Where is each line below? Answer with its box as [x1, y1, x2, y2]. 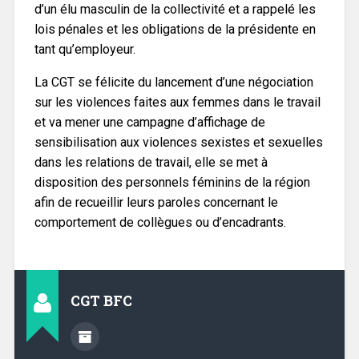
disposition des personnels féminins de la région [34, 175, 310, 191]
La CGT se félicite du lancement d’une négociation [34, 75, 313, 91]
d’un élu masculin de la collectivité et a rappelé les [34, 2, 316, 18]
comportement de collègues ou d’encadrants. [34, 215, 286, 231]
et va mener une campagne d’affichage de [34, 115, 265, 131]
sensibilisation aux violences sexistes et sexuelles [34, 135, 323, 151]
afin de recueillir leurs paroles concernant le [34, 195, 278, 211]
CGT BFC [70, 292, 132, 311]
